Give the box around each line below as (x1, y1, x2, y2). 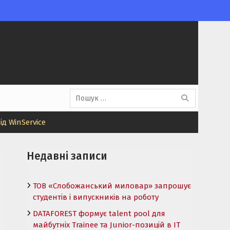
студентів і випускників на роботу (33, 192, 159, 202)
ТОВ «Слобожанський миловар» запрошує (33, 181, 191, 190)
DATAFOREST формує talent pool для (33, 208, 165, 218)
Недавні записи (27, 149, 107, 163)
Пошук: (69, 85, 95, 94)
